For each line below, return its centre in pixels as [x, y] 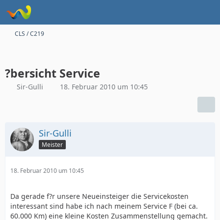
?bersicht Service [53, 73]
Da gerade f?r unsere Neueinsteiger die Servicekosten [99, 196]
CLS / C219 [29, 34]
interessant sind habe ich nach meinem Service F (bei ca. [104, 206]
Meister [52, 144]
